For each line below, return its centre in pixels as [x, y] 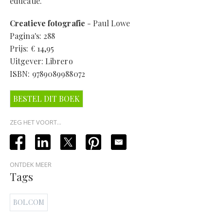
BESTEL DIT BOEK [46, 99]
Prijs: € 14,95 [32, 49]
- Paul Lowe [108, 23]
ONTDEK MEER [31, 165]
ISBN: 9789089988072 [47, 74]
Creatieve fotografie [47, 23]
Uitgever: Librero [41, 61]
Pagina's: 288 [33, 36]
